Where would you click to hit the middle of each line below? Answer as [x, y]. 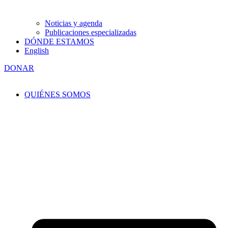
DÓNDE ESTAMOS [59, 41]
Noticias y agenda [74, 23]
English [37, 50]
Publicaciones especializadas [91, 32]
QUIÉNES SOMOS [58, 94]
